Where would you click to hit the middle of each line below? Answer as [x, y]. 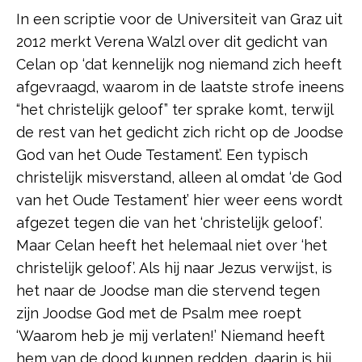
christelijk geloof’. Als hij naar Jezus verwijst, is [174, 268]
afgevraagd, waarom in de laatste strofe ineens [180, 87]
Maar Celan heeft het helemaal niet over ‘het [172, 246]
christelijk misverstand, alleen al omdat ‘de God [179, 178]
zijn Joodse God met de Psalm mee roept [159, 314]
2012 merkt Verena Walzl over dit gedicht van [172, 42]
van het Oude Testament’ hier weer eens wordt [179, 200]
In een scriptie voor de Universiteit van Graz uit [179, 19]
